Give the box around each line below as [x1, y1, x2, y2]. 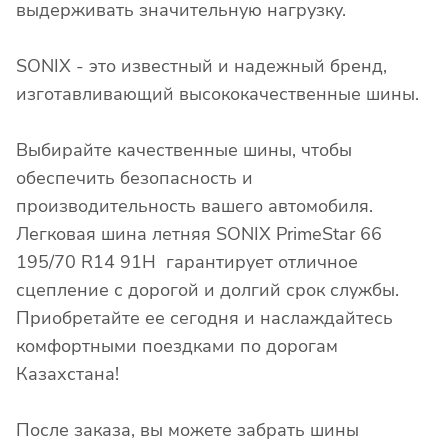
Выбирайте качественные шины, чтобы [16, 138, 352, 163]
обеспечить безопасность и [16, 166, 253, 191]
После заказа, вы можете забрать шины [16, 418, 359, 443]
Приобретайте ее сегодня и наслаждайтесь [16, 306, 393, 331]
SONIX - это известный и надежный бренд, [16, 54, 387, 79]
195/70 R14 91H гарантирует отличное [16, 250, 358, 275]
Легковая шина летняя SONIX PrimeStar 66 [16, 222, 382, 247]
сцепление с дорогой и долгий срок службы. [16, 278, 399, 303]
